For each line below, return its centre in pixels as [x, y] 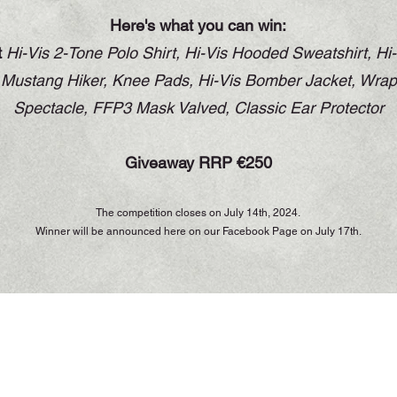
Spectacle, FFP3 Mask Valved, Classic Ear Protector [198, 108]
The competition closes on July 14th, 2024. [198, 213]
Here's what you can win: [198, 25]
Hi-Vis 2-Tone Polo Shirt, [95, 53]
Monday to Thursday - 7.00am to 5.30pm [176, 370]
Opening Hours [178, 333]
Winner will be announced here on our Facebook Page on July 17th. [198, 231]
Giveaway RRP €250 [198, 163]
